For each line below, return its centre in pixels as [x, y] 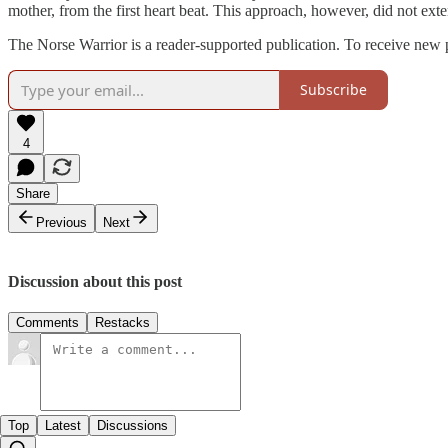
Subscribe [333, 90]
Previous [61, 222]
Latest [63, 425]
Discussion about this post [95, 281]
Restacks [122, 322]
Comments [47, 322]
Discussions [132, 425]
